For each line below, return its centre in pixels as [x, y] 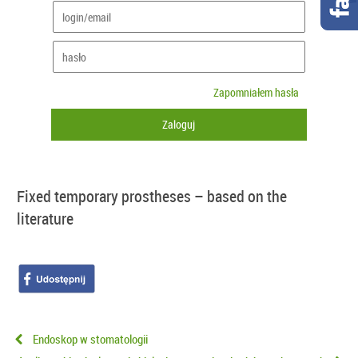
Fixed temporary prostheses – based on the [152, 197]
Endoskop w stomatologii [90, 338]
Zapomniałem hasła [256, 93]
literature [45, 219]
